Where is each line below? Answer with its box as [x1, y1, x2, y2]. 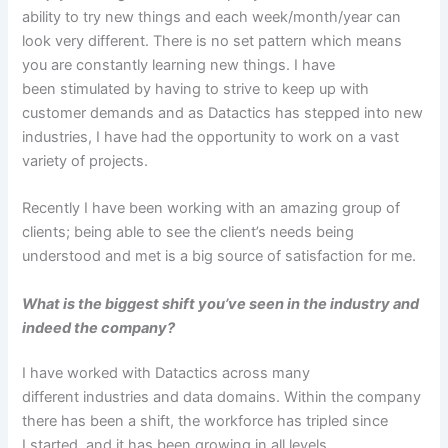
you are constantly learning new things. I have [22, 55, 336, 74]
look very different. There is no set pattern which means [22, 31, 403, 50]
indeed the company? [22, 318, 179, 337]
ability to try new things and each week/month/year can [22, 7, 402, 26]
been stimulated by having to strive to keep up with [22, 79, 370, 98]
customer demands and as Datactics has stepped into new [22, 103, 424, 122]
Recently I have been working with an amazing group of [22, 199, 401, 218]
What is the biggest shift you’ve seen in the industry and [22, 294, 420, 313]
